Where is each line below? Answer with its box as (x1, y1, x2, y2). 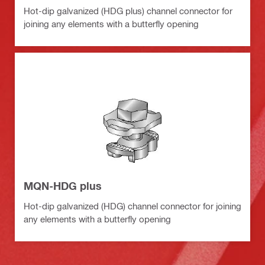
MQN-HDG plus (24, 179, 102, 193)
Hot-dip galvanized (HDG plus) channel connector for (24, 5, 232, 17)
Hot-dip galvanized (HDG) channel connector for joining (24, 201, 241, 212)
